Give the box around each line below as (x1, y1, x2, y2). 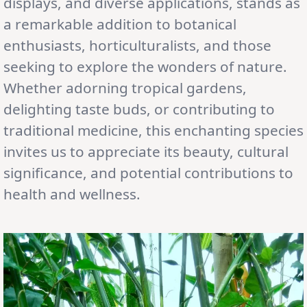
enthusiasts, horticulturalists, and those (3, 35, 271, 55)
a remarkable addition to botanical (3, 14, 236, 34)
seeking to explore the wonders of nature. (3, 56, 287, 76)
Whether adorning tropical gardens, (3, 77, 247, 97)
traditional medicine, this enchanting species (3, 120, 304, 140)
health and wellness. (3, 184, 140, 204)
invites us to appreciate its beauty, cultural (3, 141, 288, 161)
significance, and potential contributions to (3, 162, 293, 182)
